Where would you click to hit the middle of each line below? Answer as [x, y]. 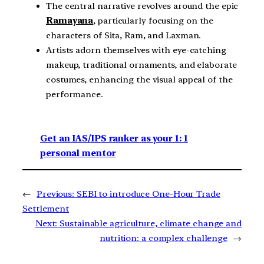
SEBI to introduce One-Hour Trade [148, 194]
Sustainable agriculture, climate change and [151, 223]
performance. [75, 94]
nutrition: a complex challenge [164, 238]
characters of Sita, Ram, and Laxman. [124, 35]
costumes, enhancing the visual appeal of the [139, 80]
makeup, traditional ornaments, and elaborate [141, 65]
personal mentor [78, 153]
